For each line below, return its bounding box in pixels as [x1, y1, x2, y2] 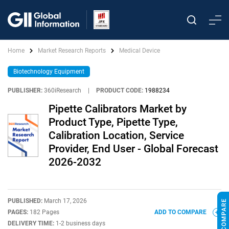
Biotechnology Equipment [13, 68, 84, 75]
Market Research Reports [38, 47, 106, 54]
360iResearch [44, 87, 81, 94]
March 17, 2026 [44, 197, 87, 204]
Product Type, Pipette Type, [49, 116, 178, 128]
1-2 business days [56, 220, 105, 227]
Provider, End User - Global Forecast [49, 143, 218, 155]
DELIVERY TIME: [8, 220, 56, 227]
